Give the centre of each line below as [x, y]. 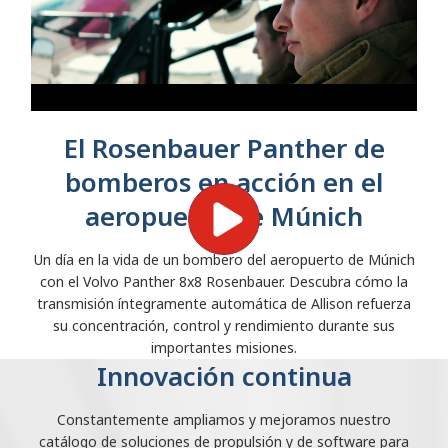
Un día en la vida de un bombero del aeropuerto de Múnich [224, 259]
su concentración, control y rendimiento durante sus [224, 325]
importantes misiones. [224, 347]
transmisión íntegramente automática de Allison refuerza [224, 303]
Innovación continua [224, 375]
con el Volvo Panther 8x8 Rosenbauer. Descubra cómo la [224, 281]
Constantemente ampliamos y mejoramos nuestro [224, 419]
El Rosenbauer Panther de [224, 147]
